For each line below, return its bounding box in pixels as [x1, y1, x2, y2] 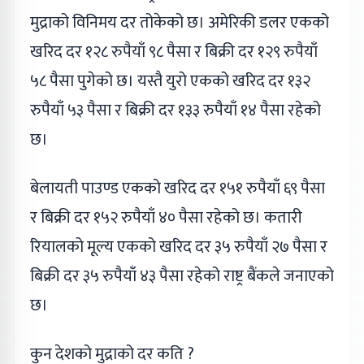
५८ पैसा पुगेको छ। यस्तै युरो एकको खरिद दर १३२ [30, 67, 310, 95]
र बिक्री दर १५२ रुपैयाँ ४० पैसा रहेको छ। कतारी [30, 203, 302, 232]
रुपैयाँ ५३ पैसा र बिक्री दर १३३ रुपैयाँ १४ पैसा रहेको [30, 96, 321, 124]
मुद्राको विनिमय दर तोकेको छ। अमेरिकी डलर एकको [30, 8, 329, 37]
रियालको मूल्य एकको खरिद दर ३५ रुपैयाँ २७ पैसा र [30, 232, 327, 261]
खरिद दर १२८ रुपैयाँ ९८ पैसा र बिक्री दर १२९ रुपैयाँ [30, 37, 318, 66]
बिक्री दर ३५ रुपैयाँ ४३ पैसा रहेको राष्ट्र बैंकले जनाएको [30, 262, 334, 290]
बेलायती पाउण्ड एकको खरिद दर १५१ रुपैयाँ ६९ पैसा [30, 174, 325, 202]
